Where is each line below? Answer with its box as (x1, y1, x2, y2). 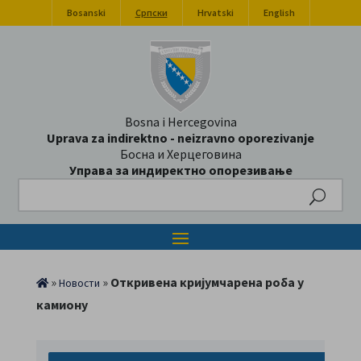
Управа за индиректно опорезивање (68, 162, 293, 179)
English (263, 6, 295, 19)
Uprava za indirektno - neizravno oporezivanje (47, 130, 314, 147)
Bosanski (66, 6, 106, 19)
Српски (135, 6, 168, 19)
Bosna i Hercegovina (124, 114, 237, 131)
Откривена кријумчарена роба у (110, 274, 304, 291)
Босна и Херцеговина (119, 146, 242, 163)
